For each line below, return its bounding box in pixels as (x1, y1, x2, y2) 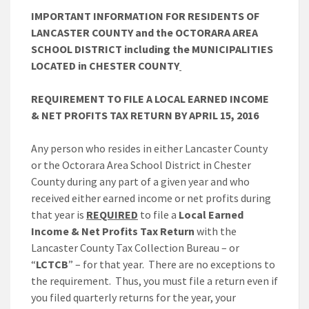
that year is (31, 208, 86, 222)
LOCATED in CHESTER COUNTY (31, 59, 179, 73)
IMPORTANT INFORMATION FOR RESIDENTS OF (31, 9, 259, 23)
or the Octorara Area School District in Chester (31, 158, 251, 172)
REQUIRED (86, 208, 138, 222)
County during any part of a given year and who (31, 175, 250, 189)
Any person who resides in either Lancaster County (31, 141, 268, 156)
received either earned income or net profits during (31, 191, 271, 206)
